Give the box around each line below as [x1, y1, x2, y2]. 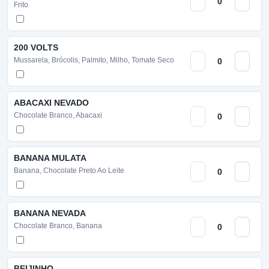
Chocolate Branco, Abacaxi [14, 111, 102, 119]
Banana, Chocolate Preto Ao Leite [14, 166, 124, 175]
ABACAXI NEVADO [14, 98, 89, 107]
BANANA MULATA [14, 153, 86, 163]
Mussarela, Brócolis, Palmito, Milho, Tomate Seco [14, 56, 174, 64]
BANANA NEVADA [14, 208, 86, 218]
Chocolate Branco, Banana [14, 222, 102, 230]
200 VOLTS [14, 43, 58, 52]
